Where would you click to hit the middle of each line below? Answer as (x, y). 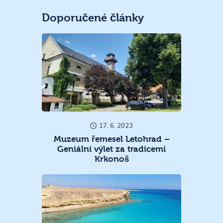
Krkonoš (111, 159)
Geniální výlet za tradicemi (111, 149)
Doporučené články (93, 18)
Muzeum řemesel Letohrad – (111, 139)
